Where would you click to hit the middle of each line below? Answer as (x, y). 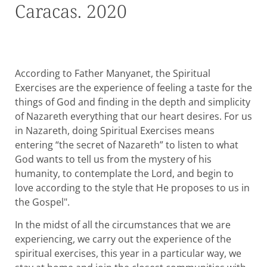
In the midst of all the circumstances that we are (123, 224)
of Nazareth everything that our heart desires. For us (133, 116)
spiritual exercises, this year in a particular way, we (128, 253)
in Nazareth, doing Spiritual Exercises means (115, 130)
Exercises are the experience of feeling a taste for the (133, 87)
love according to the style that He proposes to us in (132, 187)
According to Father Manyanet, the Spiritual (113, 73)
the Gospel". (42, 202)
